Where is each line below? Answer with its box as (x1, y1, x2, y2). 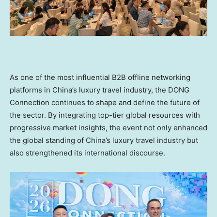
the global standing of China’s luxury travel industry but (10, 135, 198, 145)
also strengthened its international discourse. (10, 148, 167, 157)
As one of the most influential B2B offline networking (10, 72, 190, 82)
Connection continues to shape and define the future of (10, 97, 200, 107)
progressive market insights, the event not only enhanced (10, 123, 207, 132)
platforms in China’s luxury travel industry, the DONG (10, 85, 189, 94)
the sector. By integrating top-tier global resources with (10, 110, 200, 120)
